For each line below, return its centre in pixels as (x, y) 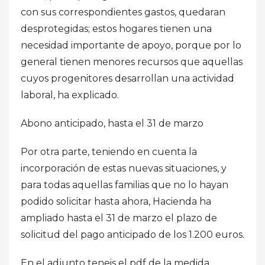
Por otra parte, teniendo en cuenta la (109, 151)
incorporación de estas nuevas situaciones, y (124, 168)
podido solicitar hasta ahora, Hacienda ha (116, 201)
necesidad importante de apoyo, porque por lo (131, 45)
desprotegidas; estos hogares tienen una (116, 28)
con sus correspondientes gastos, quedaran (123, 12)
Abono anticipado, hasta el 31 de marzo (112, 123)
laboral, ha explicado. (70, 95)
